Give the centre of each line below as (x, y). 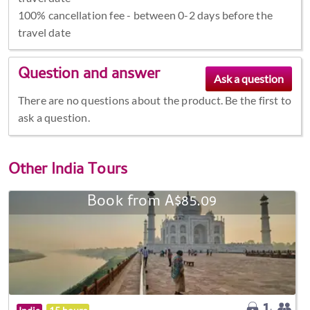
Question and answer (89, 76)
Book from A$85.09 (152, 202)
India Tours (90, 171)
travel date (44, 32)
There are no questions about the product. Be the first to (155, 100)
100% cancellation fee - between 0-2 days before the (145, 15)
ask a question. (54, 118)
